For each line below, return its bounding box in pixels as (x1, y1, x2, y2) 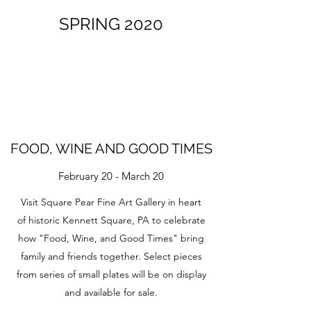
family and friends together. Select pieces (20, 250, 202, 262)
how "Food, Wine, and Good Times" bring (18, 232, 204, 244)
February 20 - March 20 (58, 169, 164, 183)
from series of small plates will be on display (16, 268, 206, 280)
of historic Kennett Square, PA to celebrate (17, 214, 205, 226)
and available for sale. (65, 286, 158, 299)
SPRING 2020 (59, 14, 163, 34)
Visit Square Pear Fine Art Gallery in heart (21, 196, 201, 208)
